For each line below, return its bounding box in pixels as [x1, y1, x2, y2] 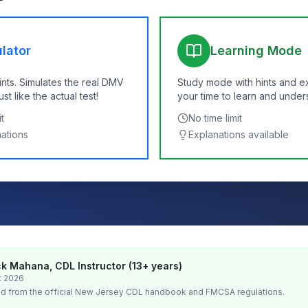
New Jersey [75, 287, 124, 297]
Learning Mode [210, 43, 302, 58]
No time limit [188, 112, 242, 124]
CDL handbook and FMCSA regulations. [124, 287, 285, 297]
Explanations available [188, 129, 289, 140]
